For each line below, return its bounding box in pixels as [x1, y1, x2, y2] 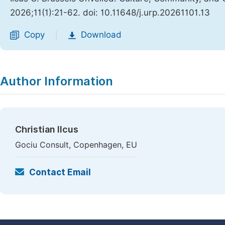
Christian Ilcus [15, 124, 78, 135]
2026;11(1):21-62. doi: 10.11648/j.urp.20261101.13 [10, 8, 210, 18]
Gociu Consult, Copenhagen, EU [15, 140, 137, 150]
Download [81, 30, 122, 40]
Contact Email [29, 167, 91, 177]
